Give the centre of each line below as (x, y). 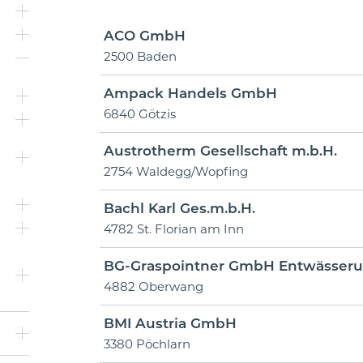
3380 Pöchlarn (147, 344)
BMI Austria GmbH (170, 323)
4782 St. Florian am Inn (173, 229)
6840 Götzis (139, 114)
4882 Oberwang (153, 286)
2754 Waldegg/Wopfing (175, 171)
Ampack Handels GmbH (190, 93)
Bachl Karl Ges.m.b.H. (179, 208)
